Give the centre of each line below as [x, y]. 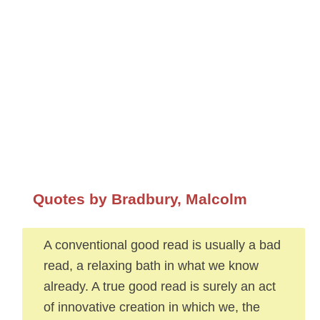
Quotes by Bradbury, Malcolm [140, 199]
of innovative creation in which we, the [151, 307]
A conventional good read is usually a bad [162, 245]
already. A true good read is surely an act [159, 286]
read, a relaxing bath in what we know [151, 265]
